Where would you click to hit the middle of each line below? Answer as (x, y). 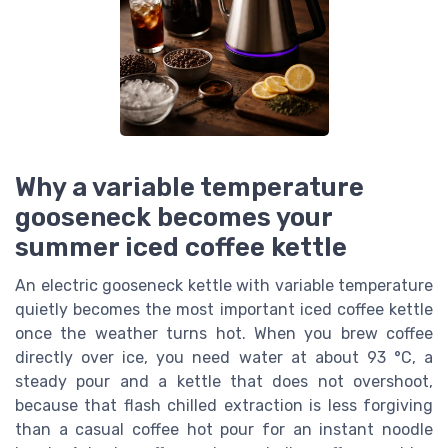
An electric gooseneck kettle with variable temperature (224, 285)
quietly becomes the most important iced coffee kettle (224, 309)
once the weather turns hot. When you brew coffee (224, 333)
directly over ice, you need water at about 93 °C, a (224, 357)
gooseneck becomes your (173, 216)
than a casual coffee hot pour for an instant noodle (224, 429)
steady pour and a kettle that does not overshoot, (224, 381)
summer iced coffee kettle (181, 246)
